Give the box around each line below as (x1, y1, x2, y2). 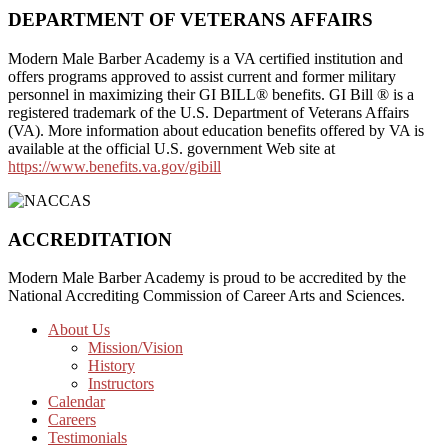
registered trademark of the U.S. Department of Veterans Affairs (8, 104, 409, 122)
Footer (7, 320, 76, 347)
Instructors (88, 375, 154, 393)
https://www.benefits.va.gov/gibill (8, 158, 221, 176)
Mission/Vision (88, 339, 183, 357)
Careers (48, 411, 96, 429)
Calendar (48, 393, 105, 411)
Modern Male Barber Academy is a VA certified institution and (8, 50, 403, 68)
